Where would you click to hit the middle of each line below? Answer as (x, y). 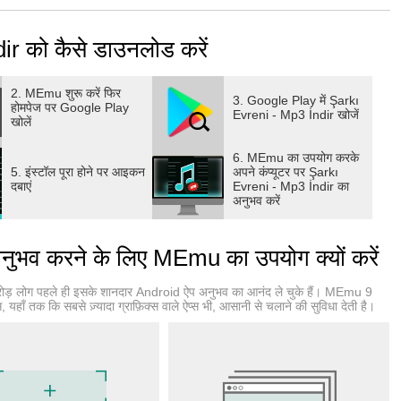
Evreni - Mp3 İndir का (290, 186)
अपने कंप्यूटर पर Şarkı (285, 172)
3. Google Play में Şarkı (295, 100)
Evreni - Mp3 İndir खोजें (295, 115)
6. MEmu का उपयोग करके (295, 158)
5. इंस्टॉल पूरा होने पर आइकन (78, 172)
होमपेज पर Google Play (70, 107)
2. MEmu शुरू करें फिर (66, 93)
